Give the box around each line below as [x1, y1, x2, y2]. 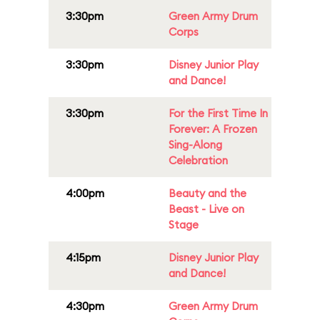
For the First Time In [169, 106, 268, 120]
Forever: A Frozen [169, 122, 257, 136]
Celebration [169, 154, 228, 167]
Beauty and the [169, 186, 246, 200]
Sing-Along [169, 138, 222, 151]
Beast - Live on [169, 202, 244, 216]
